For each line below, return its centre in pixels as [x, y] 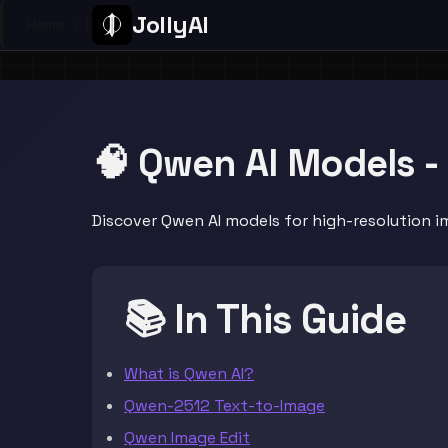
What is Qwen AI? [189, 373]
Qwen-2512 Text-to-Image [224, 405]
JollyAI [170, 24]
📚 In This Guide [265, 319]
